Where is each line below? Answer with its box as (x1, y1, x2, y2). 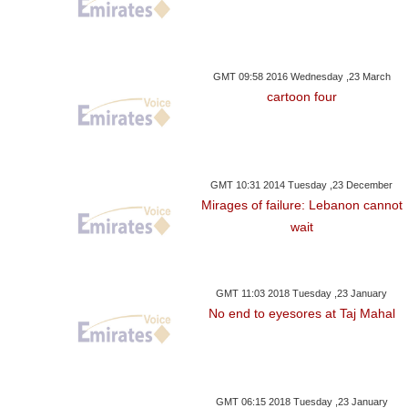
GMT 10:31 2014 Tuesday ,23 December (210, 179, 393, 191)
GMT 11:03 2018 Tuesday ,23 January (216, 288, 388, 300)
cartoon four (266, 89, 337, 105)
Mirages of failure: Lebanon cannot (200, 198, 403, 213)
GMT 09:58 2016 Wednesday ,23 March (212, 71, 391, 83)
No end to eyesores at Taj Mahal (208, 306, 395, 321)
